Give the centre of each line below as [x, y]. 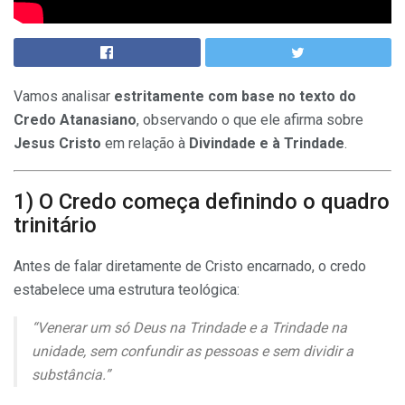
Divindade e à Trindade [267, 144]
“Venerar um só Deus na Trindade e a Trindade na [189, 328]
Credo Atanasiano [75, 120]
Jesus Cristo [57, 144]
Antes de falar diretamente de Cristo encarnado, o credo [190, 267]
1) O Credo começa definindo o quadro [202, 202]
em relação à [145, 144]
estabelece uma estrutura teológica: [127, 290]
